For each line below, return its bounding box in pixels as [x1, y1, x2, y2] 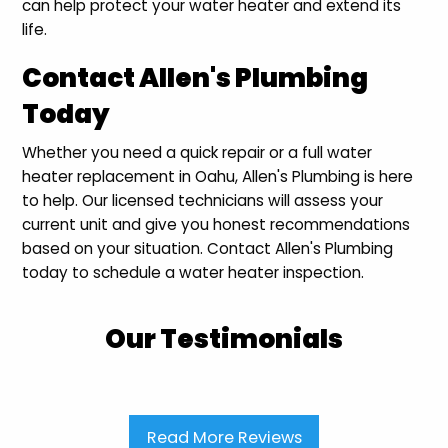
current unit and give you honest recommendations [22, 214, 411, 236]
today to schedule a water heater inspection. [22, 262, 365, 284]
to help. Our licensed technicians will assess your [22, 190, 384, 212]
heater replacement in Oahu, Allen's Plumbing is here [22, 166, 414, 188]
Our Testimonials [105, 321, 343, 358]
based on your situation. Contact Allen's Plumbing [22, 238, 394, 260]
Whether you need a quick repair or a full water [22, 142, 373, 164]
